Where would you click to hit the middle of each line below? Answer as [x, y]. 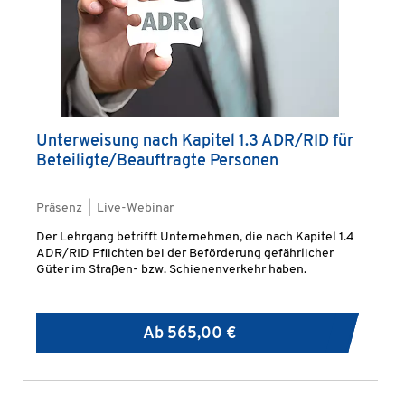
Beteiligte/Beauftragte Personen [157, 161]
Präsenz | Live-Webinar [105, 208]
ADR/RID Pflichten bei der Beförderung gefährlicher [185, 254]
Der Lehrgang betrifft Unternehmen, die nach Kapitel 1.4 [195, 237]
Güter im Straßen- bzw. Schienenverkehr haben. [171, 270]
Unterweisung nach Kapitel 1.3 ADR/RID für [195, 141]
